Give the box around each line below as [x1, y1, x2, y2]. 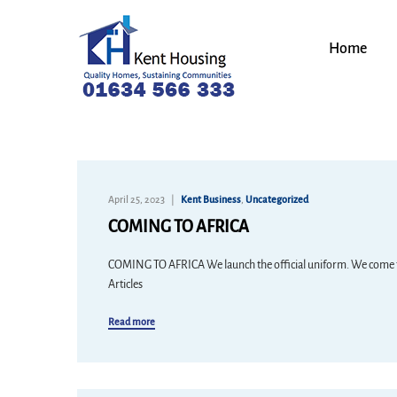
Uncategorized [245, 194, 308, 205]
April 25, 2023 [108, 194, 165, 205]
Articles [108, 278, 143, 291]
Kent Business [181, 194, 241, 205]
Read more [108, 316, 155, 327]
